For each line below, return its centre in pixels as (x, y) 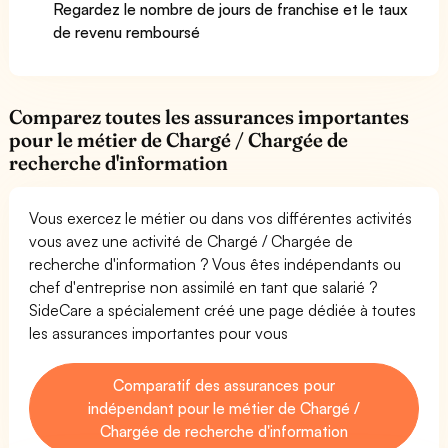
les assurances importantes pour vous (159, 332)
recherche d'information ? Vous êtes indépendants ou (215, 263)
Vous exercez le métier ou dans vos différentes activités (221, 217)
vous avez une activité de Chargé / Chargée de (191, 240)
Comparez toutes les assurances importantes (209, 116)
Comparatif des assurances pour (224, 384)
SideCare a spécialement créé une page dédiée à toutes (223, 309)
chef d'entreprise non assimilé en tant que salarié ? (203, 286)
